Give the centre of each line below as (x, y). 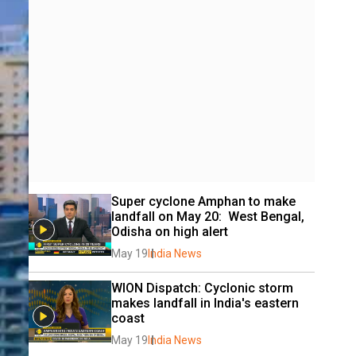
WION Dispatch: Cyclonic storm (202, 288)
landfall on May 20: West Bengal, (208, 217)
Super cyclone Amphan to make (203, 201)
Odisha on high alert (170, 232)
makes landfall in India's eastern (205, 303)
